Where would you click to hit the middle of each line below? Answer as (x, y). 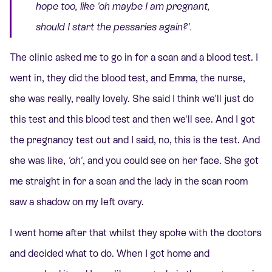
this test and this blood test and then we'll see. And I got (132, 120)
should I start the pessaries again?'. (114, 27)
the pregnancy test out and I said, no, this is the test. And (135, 140)
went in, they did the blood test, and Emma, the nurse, (127, 78)
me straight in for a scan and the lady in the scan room (129, 182)
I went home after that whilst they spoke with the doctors (136, 233)
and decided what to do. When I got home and (110, 253)
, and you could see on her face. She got (171, 161)
